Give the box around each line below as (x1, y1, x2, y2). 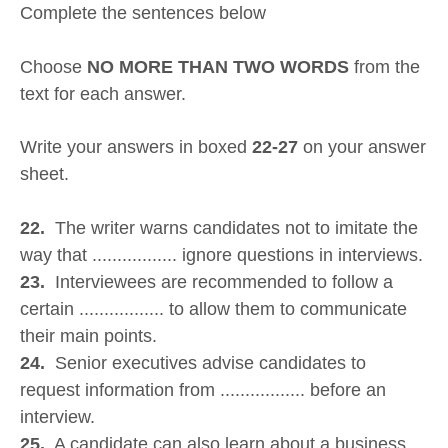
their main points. (20, 326, 157, 347)
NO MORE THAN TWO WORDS (87, 56, 349, 77)
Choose (20, 56, 87, 77)
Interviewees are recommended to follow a (45, 272, 393, 293)
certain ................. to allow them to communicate (20, 299, 407, 320)
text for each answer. (20, 83, 186, 104)
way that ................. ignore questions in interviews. (20, 245, 423, 266)
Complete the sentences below (20, 3, 266, 24)
